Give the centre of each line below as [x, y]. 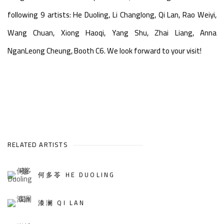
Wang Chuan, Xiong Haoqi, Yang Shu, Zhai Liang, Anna [112, 32]
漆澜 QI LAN [62, 203]
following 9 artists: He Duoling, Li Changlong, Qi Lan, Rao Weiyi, [112, 14]
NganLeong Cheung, [40, 50]
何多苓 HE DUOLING [77, 175]
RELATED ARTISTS [38, 144]
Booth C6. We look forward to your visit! [137, 50]
